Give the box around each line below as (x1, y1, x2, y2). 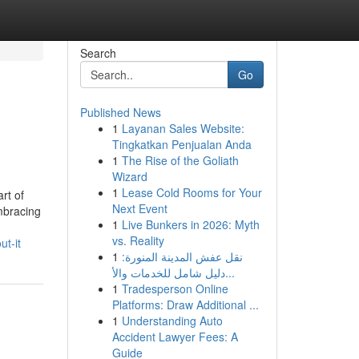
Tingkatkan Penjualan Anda (111, 136, 252, 152)
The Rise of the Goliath (121, 152, 239, 168)
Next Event (111, 200, 167, 216)
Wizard (111, 168, 147, 184)
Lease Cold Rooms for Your (121, 184, 262, 200)
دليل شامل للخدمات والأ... (224, 264, 235, 280)
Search (79, 45, 116, 61)
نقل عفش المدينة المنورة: (121, 248, 243, 264)
